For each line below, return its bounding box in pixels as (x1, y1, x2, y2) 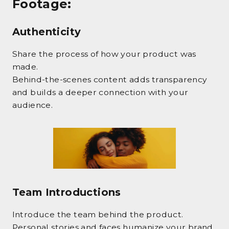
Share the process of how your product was (12, 49, 196, 59)
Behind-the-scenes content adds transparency (12, 75, 208, 85)
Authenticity (12, 26, 81, 38)
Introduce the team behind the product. (12, 209, 184, 219)
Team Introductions (12, 186, 121, 199)
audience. (12, 100, 53, 110)
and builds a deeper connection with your (12, 87, 189, 98)
